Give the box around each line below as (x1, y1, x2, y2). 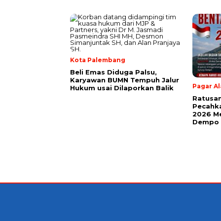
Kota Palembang (70, 56, 125, 64)
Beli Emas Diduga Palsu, (70, 68, 157, 76)
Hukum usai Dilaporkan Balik (70, 83, 174, 92)
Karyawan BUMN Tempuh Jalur (70, 75, 179, 84)
